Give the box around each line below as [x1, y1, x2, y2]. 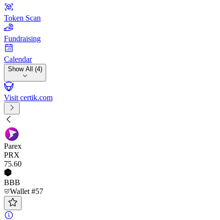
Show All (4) [8, 65, 42, 73]
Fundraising [4, 34, 41, 43]
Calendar [4, 55, 32, 63]
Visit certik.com [4, 93, 53, 102]
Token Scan [4, 14, 41, 22]
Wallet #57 [10, 187, 43, 195]
